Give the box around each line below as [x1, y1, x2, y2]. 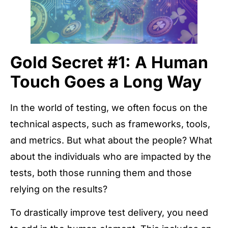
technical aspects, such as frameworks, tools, [10, 118, 210, 129]
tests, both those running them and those [10, 167, 192, 178]
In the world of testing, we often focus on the [10, 102, 208, 113]
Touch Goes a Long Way [10, 71, 202, 92]
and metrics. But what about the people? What [10, 134, 212, 146]
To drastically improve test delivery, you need [10, 207, 208, 218]
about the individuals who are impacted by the [10, 151, 211, 162]
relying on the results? [10, 183, 107, 194]
